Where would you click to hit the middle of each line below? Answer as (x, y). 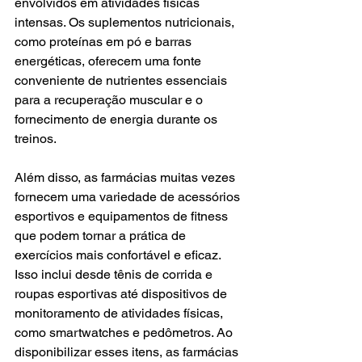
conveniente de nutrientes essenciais (122, 80)
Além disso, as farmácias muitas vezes (126, 177)
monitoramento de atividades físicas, (120, 313)
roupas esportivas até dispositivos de (122, 293)
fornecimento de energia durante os (118, 119)
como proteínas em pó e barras (105, 41)
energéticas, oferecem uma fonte (109, 61)
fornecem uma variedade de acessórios (129, 196)
